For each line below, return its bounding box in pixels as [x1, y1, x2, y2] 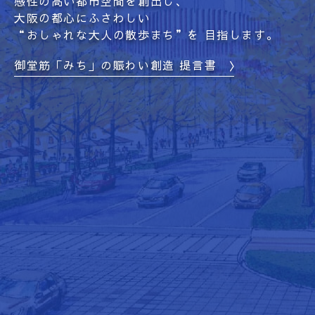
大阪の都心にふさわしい [14, 10, 150, 25]
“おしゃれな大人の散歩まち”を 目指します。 [14, 27, 279, 42]
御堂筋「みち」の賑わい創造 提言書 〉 [14, 58, 242, 72]
